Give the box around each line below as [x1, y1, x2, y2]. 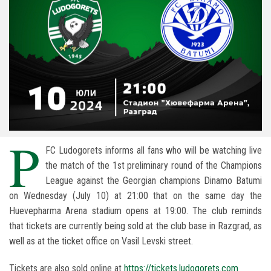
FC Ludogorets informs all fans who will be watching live [45, 145, 262, 157]
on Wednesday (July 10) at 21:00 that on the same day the [9, 190, 262, 202]
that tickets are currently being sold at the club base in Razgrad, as [9, 220, 262, 232]
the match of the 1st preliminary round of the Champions [45, 160, 262, 172]
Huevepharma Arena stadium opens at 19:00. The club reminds [9, 205, 262, 217]
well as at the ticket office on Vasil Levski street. [9, 235, 195, 247]
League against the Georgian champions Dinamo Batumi [45, 175, 262, 187]
